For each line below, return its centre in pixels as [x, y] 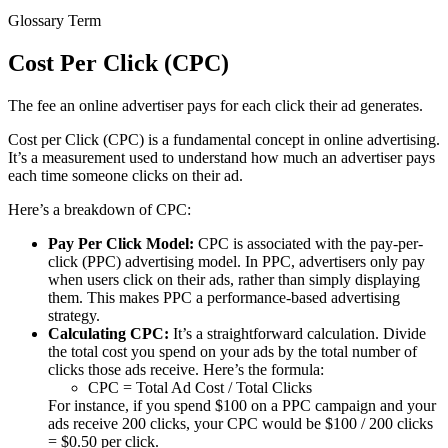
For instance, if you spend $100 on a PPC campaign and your [242, 405]
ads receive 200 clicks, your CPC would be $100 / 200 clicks [240, 423]
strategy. [74, 315]
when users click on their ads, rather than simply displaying [234, 279]
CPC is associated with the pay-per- [308, 243]
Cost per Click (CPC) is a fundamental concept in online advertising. [224, 139]
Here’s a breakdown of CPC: [99, 209]
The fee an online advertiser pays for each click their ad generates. [215, 105]
